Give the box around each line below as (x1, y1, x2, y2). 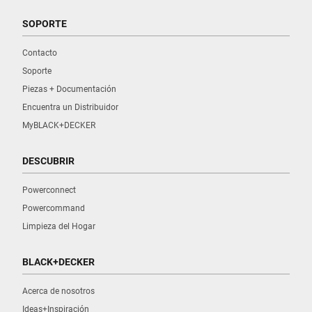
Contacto (22, 47, 57, 58)
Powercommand (22, 203, 85, 213)
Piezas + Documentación (22, 84, 116, 94)
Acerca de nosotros (22, 286, 95, 296)
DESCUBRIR (22, 155, 75, 166)
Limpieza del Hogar (22, 221, 95, 231)
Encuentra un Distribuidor (22, 102, 118, 112)
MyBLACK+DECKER (22, 120, 95, 130)
